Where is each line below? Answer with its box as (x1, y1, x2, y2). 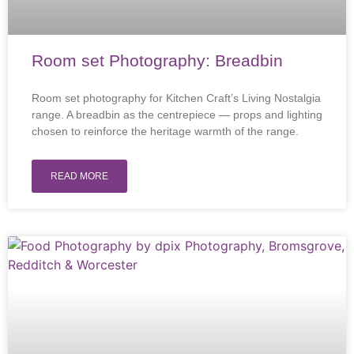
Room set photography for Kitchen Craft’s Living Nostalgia (32, 92, 321, 104)
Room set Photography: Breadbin (32, 51, 283, 70)
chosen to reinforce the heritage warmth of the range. (32, 125, 299, 137)
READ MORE (51, 171, 108, 182)
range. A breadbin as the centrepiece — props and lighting (32, 108, 322, 121)
